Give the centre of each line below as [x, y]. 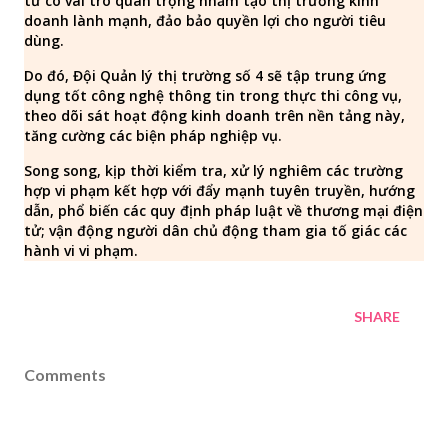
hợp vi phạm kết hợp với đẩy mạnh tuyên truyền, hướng [219, 190]
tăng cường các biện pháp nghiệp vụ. [153, 135]
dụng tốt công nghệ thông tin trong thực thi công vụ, [213, 95]
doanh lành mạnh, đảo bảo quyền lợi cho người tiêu [205, 20]
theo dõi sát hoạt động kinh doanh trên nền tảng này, [214, 115]
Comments [65, 374]
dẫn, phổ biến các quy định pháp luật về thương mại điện [223, 210]
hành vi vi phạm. [81, 250]
